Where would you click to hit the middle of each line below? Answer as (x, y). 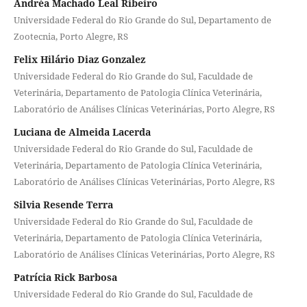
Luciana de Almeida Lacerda (82, 132)
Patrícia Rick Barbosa (65, 277)
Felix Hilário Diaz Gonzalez (79, 59)
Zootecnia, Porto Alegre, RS (71, 36)
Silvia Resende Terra (63, 204)
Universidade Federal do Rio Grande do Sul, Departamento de (142, 20)
